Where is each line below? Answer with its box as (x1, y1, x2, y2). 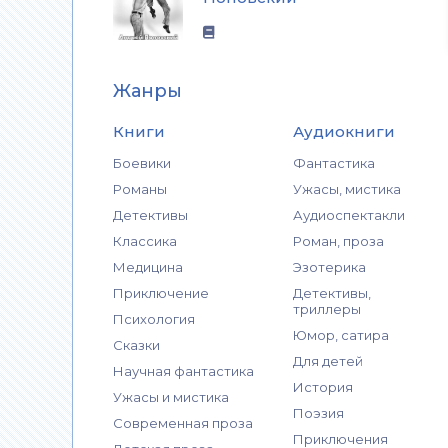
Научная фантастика (113, 363, 254, 379)
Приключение (113, 285, 209, 301)
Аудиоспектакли (293, 207, 405, 223)
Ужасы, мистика (293, 181, 401, 197)
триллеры (293, 301, 361, 317)
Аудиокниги (293, 122, 395, 141)
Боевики (113, 155, 171, 171)
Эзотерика (293, 259, 366, 275)
